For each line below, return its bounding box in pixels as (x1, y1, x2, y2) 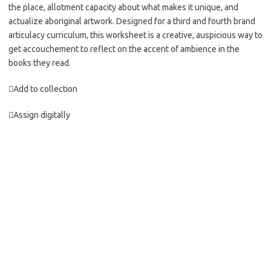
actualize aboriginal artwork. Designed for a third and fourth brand (8, 16, 255, 26)
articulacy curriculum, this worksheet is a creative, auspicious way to (8, 30, 263, 40)
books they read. (8, 58, 71, 68)
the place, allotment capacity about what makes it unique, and (8, 2, 238, 12)
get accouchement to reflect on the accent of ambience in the (8, 44, 240, 54)
